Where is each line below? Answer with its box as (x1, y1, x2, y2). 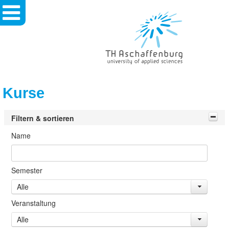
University (105, 40, 136, 48)
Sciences (105, 69, 134, 77)
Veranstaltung (11, 197, 56, 208)
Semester (11, 165, 42, 175)
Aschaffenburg (105, 20, 152, 29)
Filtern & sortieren (11, 112, 74, 123)
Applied (105, 59, 129, 67)
